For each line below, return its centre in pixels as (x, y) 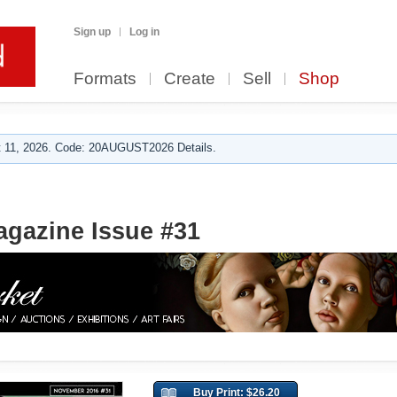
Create (190, 78)
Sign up (92, 32)
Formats (105, 78)
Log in (144, 32)
